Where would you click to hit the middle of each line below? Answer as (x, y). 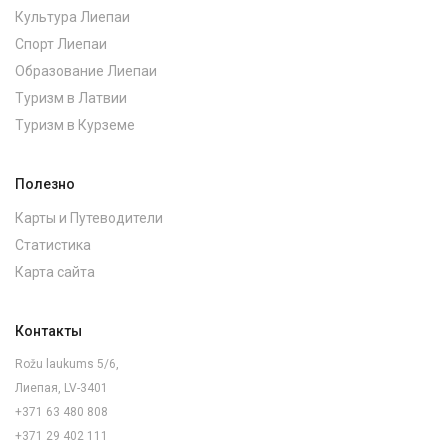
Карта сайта (55, 272)
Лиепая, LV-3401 (61, 388)
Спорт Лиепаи (61, 44)
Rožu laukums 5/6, (67, 364)
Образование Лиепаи (86, 71)
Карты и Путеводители (89, 218)
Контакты (48, 331)
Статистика (53, 245)
